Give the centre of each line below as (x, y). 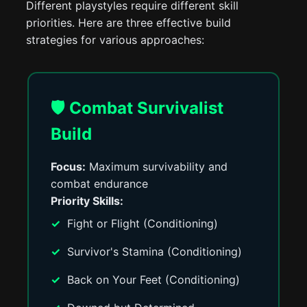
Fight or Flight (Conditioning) (143, 223)
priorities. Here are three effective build (129, 23)
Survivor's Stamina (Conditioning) (155, 251)
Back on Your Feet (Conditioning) (154, 280)
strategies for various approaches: (115, 40)
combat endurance (100, 184)
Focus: (69, 167)
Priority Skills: (87, 201)
